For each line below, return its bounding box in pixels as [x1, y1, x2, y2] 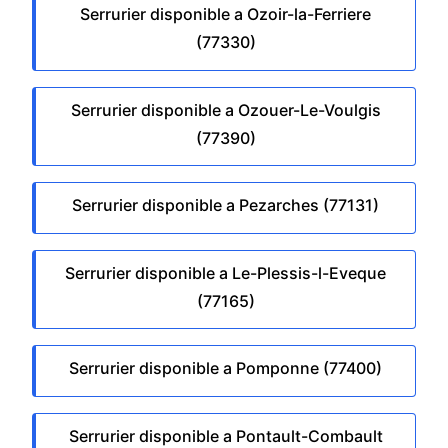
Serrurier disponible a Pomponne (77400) [69, 358, 382, 379]
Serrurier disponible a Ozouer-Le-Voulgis [70, 99, 381, 120]
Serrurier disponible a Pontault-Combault [68, 425, 383, 446]
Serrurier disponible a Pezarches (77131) [72, 195, 379, 216]
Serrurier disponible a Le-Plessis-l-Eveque [65, 262, 386, 283]
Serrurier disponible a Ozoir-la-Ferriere [80, 3, 371, 24]
